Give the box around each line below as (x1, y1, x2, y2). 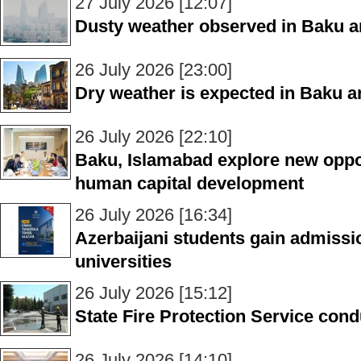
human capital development (75, 173, 304, 193)
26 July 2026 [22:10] (75, 127, 232, 147)
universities (75, 251, 172, 272)
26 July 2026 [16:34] (75, 205, 232, 225)
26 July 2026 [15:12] (75, 283, 232, 303)
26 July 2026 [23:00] (75, 60, 232, 80)
